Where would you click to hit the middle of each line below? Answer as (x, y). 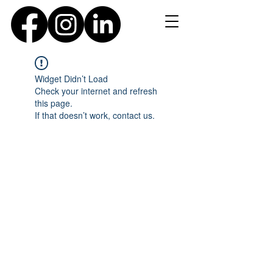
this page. (54, 103)
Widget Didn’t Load (71, 79)
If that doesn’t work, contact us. (95, 115)
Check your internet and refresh (96, 91)
